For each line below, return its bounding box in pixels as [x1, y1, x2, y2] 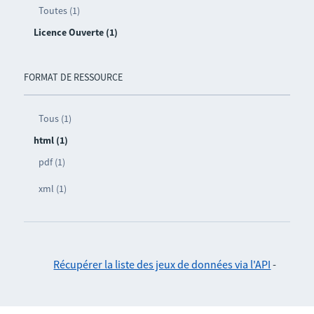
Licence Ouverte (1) [33, 26, 118, 39]
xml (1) [38, 182, 67, 196]
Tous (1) [38, 112, 71, 125]
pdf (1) [38, 156, 65, 169]
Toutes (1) [38, 4, 80, 18]
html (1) [33, 134, 68, 147]
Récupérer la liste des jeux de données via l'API [53, 257, 271, 272]
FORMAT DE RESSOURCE [23, 71, 123, 84]
